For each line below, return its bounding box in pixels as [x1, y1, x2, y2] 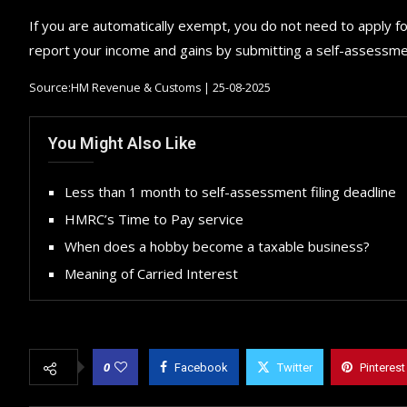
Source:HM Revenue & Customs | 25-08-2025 [29, 79, 271, 95]
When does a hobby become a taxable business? [65, 236, 370, 255]
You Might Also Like [48, 133, 196, 153]
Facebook [174, 360, 228, 374]
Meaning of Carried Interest [65, 263, 238, 283]
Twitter [277, 360, 313, 374]
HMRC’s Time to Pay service [65, 209, 243, 228]
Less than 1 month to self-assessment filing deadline [65, 182, 396, 201]
